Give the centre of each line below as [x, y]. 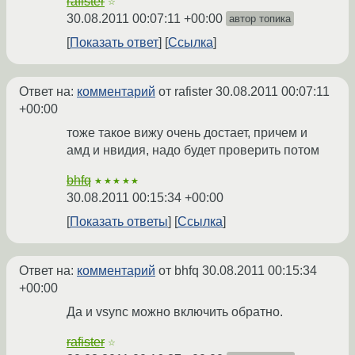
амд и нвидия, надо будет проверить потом [193, 151]
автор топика [260, 19]
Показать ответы [119, 222]
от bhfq [179, 271]
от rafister [185, 92]
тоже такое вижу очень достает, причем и [187, 133]
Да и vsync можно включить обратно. [175, 312]
